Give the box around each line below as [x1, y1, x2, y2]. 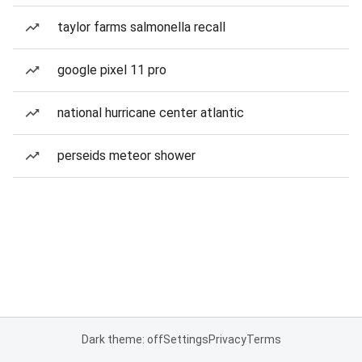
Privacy [208, 333, 246, 346]
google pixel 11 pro [57, 62, 166, 78]
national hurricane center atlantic [57, 105, 244, 120]
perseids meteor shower [57, 148, 196, 163]
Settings [162, 333, 208, 346]
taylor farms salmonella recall [57, 19, 225, 35]
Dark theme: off [81, 333, 163, 346]
